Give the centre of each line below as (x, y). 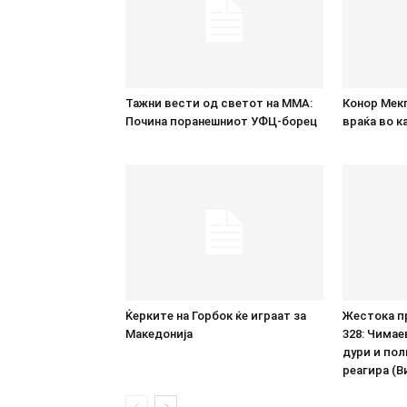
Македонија (159, 333)
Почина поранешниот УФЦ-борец (221, 121)
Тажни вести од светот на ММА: (219, 103)
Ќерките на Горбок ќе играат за (216, 315)
